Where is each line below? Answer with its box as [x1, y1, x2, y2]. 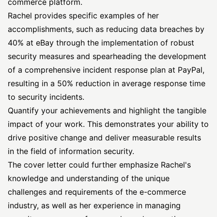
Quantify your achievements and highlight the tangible [8, 106, 206, 115]
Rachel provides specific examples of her [8, 11, 159, 20]
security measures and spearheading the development [8, 51, 206, 61]
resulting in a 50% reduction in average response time [8, 78, 205, 88]
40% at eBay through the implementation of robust [8, 38, 194, 47]
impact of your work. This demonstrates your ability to [8, 119, 209, 129]
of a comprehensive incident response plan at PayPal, [8, 65, 204, 75]
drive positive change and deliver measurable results [8, 133, 201, 142]
